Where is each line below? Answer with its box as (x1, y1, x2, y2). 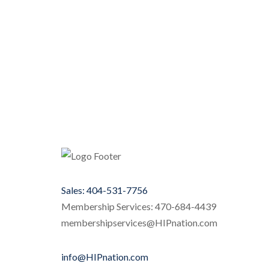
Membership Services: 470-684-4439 (61, 201, 216, 212)
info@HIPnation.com (61, 251, 148, 262)
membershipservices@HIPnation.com (61, 217, 217, 228)
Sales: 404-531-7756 (61, 184, 148, 196)
